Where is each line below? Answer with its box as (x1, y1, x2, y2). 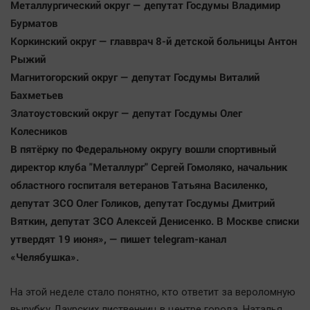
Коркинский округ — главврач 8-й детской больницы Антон (10, 34, 297, 48)
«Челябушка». (10, 250, 82, 264)
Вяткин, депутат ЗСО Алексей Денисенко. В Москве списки (10, 214, 299, 228)
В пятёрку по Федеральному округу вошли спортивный (10, 142, 276, 156)
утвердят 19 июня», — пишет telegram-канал (10, 232, 226, 246)
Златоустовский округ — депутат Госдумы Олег (10, 106, 242, 120)
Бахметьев (10, 88, 63, 102)
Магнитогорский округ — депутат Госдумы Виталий (10, 70, 259, 84)
